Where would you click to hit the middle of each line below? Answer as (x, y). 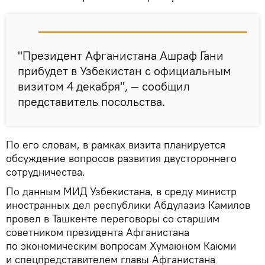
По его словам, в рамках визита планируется (116, 145)
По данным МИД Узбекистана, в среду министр (121, 192)
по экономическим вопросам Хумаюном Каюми (121, 246)
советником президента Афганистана (98, 232)
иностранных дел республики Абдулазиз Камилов (128, 205)
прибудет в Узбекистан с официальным (125, 71)
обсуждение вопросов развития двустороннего (121, 159)
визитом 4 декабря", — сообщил (104, 86)
